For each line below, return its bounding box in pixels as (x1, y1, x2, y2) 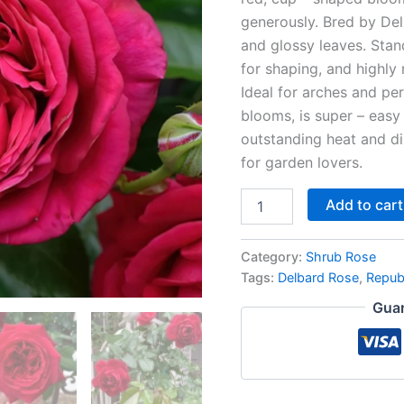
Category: (241, 249, 307, 265)
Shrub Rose (306, 249, 377, 265)
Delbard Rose (278, 270, 360, 286)
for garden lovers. (241, 153, 363, 172)
